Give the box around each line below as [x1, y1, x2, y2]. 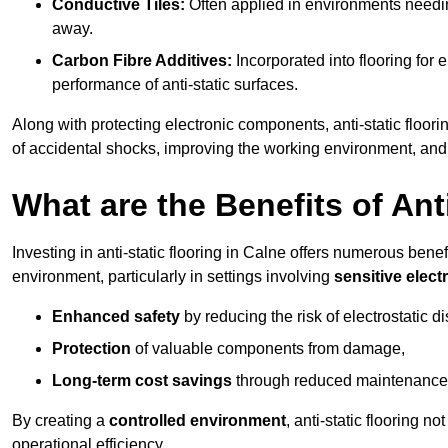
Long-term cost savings [52, 372, 232, 390]
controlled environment [109, 412, 286, 430]
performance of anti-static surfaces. [52, 76, 298, 94]
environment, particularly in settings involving [12, 268, 334, 286]
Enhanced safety [52, 308, 180, 326]
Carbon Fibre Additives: [52, 52, 232, 70]
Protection [52, 340, 131, 358]
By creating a [12, 412, 109, 430]
